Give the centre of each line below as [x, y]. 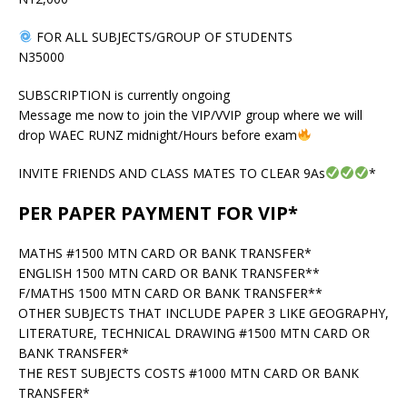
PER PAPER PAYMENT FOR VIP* [158, 213]
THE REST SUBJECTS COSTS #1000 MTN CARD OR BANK [189, 372]
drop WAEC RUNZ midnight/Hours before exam [158, 134]
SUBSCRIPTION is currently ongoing [124, 94]
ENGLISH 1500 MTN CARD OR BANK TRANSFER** [169, 273]
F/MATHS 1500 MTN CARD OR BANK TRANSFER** [170, 293]
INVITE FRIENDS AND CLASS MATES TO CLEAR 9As [172, 173]
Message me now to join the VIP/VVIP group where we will [190, 114]
